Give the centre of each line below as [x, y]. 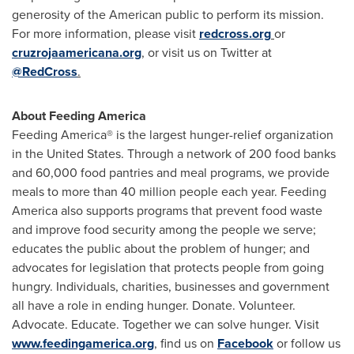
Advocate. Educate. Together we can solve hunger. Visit [166, 324]
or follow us [307, 343]
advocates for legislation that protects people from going [168, 267]
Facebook [245, 343]
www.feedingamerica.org [83, 343]
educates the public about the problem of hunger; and [161, 248]
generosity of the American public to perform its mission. [168, 14]
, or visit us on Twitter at [207, 52]
